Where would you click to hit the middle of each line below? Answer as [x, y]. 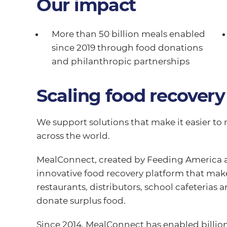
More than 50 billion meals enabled [128, 34]
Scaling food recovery [130, 95]
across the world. [73, 136]
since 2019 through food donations [127, 47]
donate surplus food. [81, 200]
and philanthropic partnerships [120, 61]
